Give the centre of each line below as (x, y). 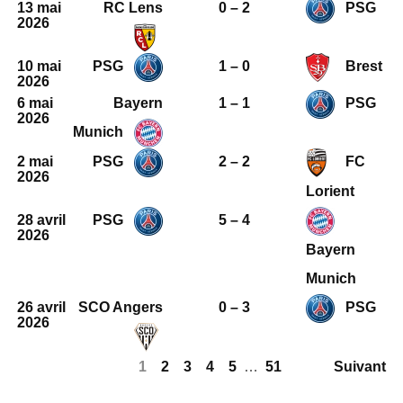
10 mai (39, 66)
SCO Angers (120, 307)
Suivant (360, 367)
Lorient (330, 191)
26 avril (41, 307)
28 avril (41, 220)
